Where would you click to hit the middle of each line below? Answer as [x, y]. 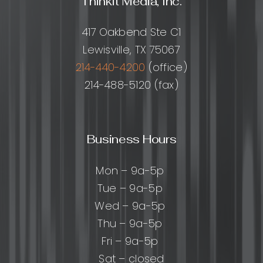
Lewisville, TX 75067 [131, 50]
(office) [166, 68]
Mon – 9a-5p [131, 170]
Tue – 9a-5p [131, 188]
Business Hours [131, 139]
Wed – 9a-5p [131, 205]
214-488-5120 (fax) [131, 85]
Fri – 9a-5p [131, 241]
